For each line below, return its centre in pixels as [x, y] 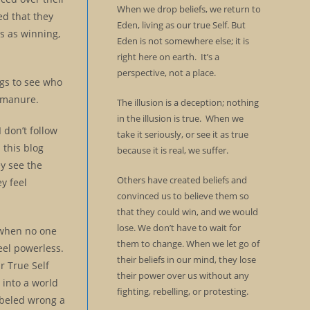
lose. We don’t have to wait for [179, 228]
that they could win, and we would [187, 212]
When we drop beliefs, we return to [189, 9]
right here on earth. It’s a [168, 57]
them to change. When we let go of [188, 244]
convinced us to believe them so [183, 196]
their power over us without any [183, 275]
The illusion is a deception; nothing [188, 102]
